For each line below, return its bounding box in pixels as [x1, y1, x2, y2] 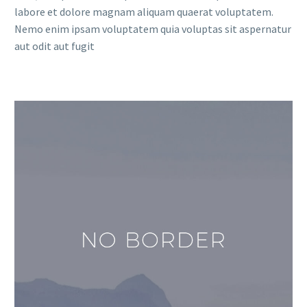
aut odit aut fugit [14, 38, 95, 53]
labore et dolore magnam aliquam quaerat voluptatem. [14, 4, 273, 19]
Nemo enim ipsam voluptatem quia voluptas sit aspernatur [14, 21, 291, 36]
